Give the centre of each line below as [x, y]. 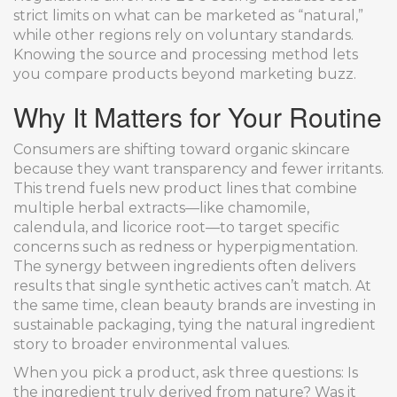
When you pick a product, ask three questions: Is [186, 373]
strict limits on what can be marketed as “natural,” [188, 16]
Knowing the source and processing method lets [186, 54]
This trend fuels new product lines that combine [185, 188]
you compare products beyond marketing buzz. [185, 74]
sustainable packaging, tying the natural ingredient [195, 325]
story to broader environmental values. [152, 344]
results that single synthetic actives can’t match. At [192, 286]
